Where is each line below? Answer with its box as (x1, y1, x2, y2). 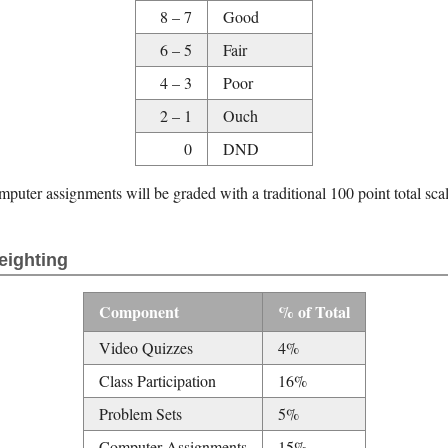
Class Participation (98, 369, 216, 391)
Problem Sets (98, 402, 182, 424)
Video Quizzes (98, 336, 193, 358)
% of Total (277, 299, 350, 323)
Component (98, 299, 179, 323)
